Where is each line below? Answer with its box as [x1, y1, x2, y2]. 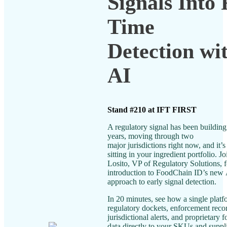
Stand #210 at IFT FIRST [107, 105, 197, 114]
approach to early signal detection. [107, 177, 216, 186]
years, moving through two [107, 131, 194, 140]
